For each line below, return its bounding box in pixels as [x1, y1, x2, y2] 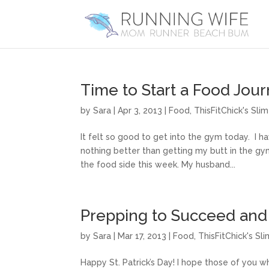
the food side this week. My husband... [80, 160, 236, 169]
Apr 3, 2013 [118, 106, 163, 115]
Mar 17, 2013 [118, 231, 167, 241]
